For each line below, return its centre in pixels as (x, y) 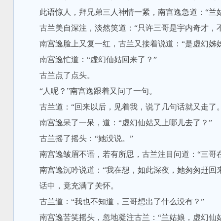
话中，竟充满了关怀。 (71, 186)
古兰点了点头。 (59, 75)
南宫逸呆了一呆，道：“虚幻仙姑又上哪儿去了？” (118, 123)
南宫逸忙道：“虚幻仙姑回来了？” (90, 59)
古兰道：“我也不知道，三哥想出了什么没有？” (114, 202)
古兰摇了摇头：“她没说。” (78, 138)
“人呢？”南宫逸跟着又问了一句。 (90, 91)
